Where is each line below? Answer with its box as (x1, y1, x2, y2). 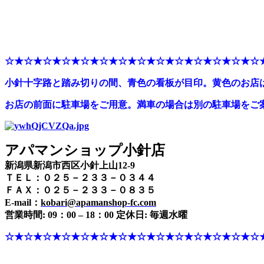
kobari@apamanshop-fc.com (41, 197, 156, 208)
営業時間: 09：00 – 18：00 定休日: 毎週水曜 (5, 210, 187, 220)
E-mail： (5, 197, 41, 208)
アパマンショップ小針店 (5, 143, 165, 159)
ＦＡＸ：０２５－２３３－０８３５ (5, 185, 156, 196)
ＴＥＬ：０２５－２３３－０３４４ (5, 173, 156, 183)
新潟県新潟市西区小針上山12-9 (5, 160, 135, 171)
